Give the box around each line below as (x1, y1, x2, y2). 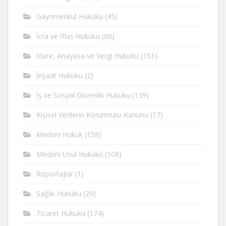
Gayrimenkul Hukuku (36, 12, 103, 21)
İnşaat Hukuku (36, 71, 83, 80)
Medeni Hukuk (36, 130, 83, 139)
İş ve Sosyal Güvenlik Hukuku (36, 90, 130, 100)
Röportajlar (36, 169, 73, 179)
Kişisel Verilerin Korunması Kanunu (36, 110, 148, 120)
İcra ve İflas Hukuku (36, 31, 100, 41)
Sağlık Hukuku (36, 189, 81, 198)
